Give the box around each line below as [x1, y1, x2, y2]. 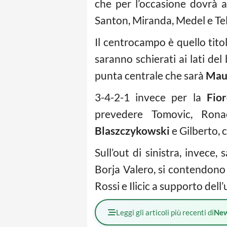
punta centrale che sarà [95, 69, 206, 82]
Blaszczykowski [95, 124, 170, 137]
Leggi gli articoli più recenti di [116, 208, 214, 217]
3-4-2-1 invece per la [95, 91, 207, 103]
